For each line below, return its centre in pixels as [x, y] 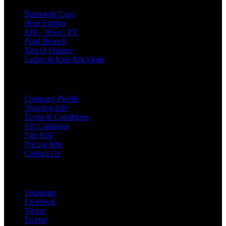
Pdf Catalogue [47, 126]
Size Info [39, 135]
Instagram [40, 193]
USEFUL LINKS [27, 79]
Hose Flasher [45, 23]
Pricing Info [43, 144]
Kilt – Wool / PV [51, 32]
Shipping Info [46, 107]
